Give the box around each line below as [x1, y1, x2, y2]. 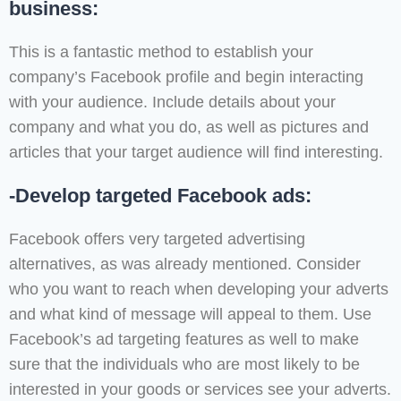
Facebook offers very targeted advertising [9, 230, 305, 249]
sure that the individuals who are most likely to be [9, 355, 360, 374]
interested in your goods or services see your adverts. [9, 380, 391, 399]
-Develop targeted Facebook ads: [9, 184, 311, 208]
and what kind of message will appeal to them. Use [9, 305, 371, 324]
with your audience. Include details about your [9, 93, 336, 112]
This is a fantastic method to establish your [9, 43, 313, 62]
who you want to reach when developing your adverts [9, 280, 388, 299]
